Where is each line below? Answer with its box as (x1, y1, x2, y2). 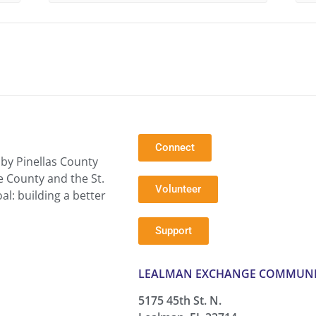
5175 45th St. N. (138, 293, 221, 309)
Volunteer (154, 183, 201, 196)
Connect (154, 141, 195, 154)
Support (154, 224, 192, 238)
